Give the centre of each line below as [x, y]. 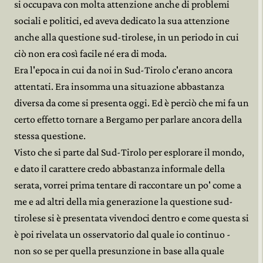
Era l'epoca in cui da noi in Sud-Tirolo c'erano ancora [123, 70]
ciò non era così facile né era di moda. [90, 53]
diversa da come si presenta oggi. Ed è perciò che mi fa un [131, 103]
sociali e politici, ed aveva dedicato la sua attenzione [122, 21]
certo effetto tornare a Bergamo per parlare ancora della [128, 119]
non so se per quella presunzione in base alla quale [119, 251]
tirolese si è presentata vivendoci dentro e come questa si [131, 218]
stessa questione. [50, 136]
